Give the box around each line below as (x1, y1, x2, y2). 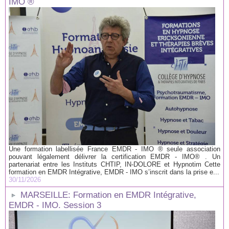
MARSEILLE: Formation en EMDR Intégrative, (20, 190, 196, 200)
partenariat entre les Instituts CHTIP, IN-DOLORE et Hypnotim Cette (9, 160, 220, 168)
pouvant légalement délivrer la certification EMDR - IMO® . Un (9, 152, 220, 161)
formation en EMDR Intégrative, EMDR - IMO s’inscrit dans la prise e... (9, 168, 219, 176)
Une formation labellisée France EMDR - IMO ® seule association (9, 145, 220, 153)
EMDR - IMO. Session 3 (9, 200, 101, 210)
